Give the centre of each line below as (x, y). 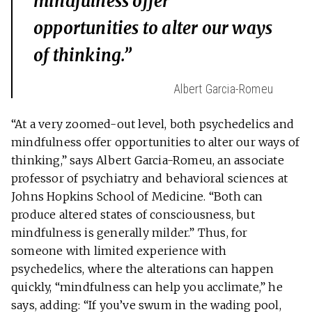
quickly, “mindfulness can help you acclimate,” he (147, 287)
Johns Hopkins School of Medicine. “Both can (137, 197)
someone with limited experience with (119, 251)
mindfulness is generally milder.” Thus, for (130, 233)
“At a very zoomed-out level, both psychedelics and (153, 124)
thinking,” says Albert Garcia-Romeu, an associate (148, 161)
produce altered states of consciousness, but (133, 215)
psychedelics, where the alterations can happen (143, 269)
